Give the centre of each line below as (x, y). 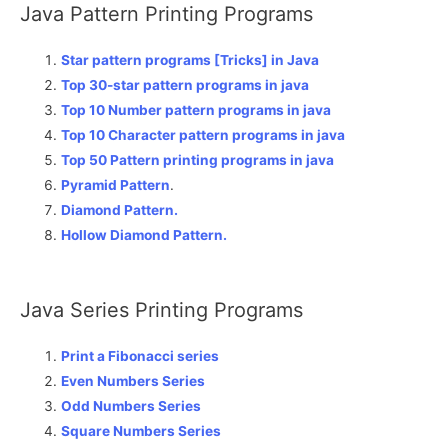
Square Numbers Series (141, 431)
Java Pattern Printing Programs (166, 14)
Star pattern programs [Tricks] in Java (190, 60)
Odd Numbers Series (131, 406)
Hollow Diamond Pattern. (144, 235)
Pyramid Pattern (116, 185)
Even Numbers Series (133, 381)
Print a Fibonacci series (140, 356)
